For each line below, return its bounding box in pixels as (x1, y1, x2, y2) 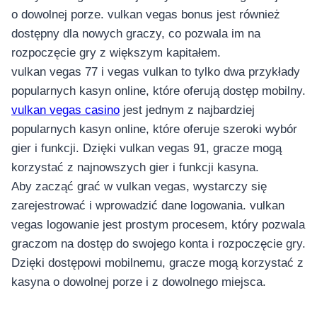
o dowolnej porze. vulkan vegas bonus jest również (11, 8, 280, 22)
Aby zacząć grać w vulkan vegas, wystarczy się (11, 180, 267, 194)
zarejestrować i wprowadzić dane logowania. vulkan (11, 199, 284, 213)
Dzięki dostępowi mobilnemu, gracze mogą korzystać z (11, 256, 304, 270)
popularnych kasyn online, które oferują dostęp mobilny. (11, 84, 306, 98)
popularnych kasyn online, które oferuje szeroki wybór (11, 122, 297, 137)
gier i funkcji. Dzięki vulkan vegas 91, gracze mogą (11, 142, 282, 156)
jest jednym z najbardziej (120, 103, 255, 117)
